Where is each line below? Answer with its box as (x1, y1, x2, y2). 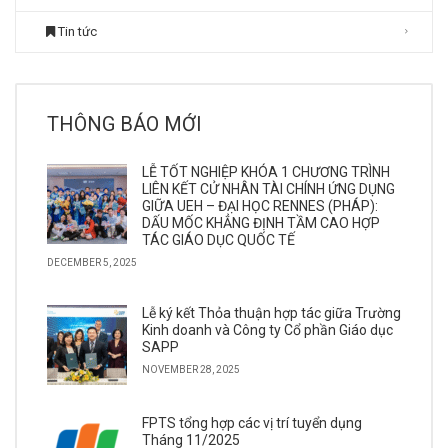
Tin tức (55, 24, 97, 39)
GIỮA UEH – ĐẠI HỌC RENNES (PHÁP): (142, 198, 378, 214)
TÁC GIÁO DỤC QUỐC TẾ (142, 232, 295, 248)
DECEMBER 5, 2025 (47, 257, 137, 268)
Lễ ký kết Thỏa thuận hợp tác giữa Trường (142, 305, 401, 321)
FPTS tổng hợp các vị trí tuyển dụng (142, 415, 362, 431)
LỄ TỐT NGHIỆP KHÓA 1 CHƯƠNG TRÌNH (142, 164, 390, 180)
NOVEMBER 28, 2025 (142, 364, 240, 375)
